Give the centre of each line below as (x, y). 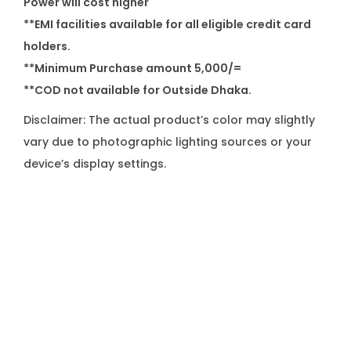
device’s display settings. (95, 164)
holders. (47, 46)
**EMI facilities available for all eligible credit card (167, 24)
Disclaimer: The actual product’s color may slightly (169, 120)
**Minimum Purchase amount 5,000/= (132, 68)
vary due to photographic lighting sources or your (168, 142)
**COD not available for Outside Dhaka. (138, 90)
